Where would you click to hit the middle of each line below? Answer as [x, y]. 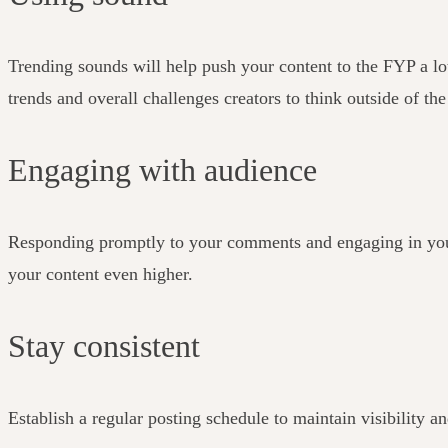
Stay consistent [108, 345]
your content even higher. [103, 273]
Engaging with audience [166, 169]
